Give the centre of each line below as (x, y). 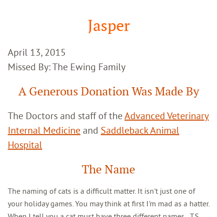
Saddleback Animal (140, 130)
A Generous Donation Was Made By (108, 91)
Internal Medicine (44, 130)
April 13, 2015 (37, 52)
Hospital (25, 144)
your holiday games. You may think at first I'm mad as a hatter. (108, 203)
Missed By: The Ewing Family (67, 66)
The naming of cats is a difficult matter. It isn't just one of (101, 191)
